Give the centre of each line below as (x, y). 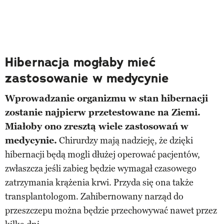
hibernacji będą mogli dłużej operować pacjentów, (102, 154)
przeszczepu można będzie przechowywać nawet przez (111, 210)
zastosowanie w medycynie (87, 78)
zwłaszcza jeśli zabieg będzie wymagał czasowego (101, 168)
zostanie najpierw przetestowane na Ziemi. (103, 112)
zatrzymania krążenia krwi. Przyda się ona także (99, 182)
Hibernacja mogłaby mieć (80, 62)
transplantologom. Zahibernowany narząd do (94, 196)
